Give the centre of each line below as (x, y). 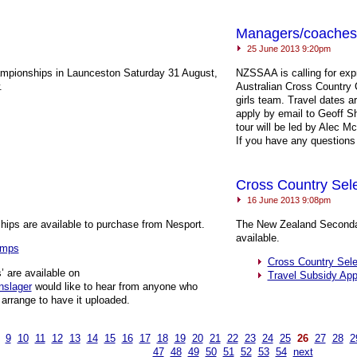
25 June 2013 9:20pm (287, 49)
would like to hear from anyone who (114, 286)
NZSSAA (256, 73)
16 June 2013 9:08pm (287, 200)
